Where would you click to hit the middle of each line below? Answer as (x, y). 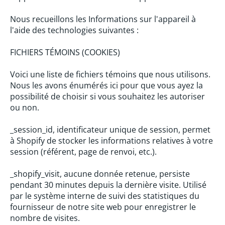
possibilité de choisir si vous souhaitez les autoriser (107, 96)
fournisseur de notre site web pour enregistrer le (103, 207)
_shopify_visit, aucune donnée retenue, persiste (100, 174)
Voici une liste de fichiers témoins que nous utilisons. (110, 74)
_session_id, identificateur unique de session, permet (110, 130)
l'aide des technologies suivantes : (74, 30)
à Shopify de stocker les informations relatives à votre (111, 141)
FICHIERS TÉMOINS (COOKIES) (65, 52)
